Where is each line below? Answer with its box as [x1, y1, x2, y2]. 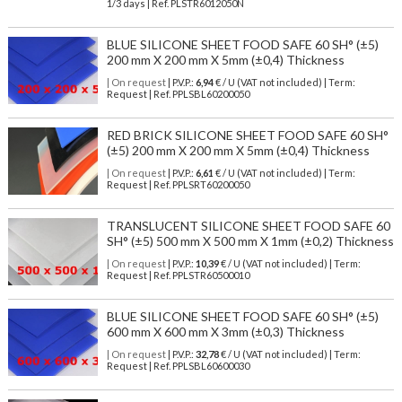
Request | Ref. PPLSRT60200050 [106, 179, 249, 191]
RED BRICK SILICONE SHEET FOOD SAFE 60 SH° [106, 127, 389, 144]
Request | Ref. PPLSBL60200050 [106, 88, 249, 100]
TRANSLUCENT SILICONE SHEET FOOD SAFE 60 [106, 218, 390, 234]
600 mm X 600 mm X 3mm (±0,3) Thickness [106, 324, 345, 340]
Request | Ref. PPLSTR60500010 [106, 269, 249, 282]
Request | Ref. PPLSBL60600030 [106, 360, 249, 372]
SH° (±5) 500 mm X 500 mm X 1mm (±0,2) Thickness [106, 233, 394, 249]
